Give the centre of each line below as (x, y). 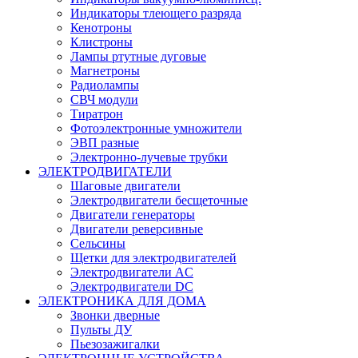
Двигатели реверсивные (137, 229)
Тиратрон (97, 113)
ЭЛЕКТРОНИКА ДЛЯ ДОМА (122, 300)
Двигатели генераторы (133, 214)
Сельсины (98, 243)
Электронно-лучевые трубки (149, 157)
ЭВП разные (105, 142)
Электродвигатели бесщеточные (159, 200)
